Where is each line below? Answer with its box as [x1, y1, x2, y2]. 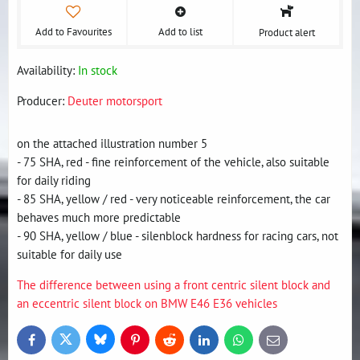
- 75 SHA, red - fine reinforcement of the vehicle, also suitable [17, 153, 329, 170]
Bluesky [99, 335, 134, 350]
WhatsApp [237, 336, 282, 350]
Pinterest [133, 336, 173, 350]
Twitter [64, 336, 95, 350]
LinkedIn [202, 336, 242, 350]
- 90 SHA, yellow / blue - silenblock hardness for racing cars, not [17, 227, 338, 243]
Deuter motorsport [67, 92, 162, 108]
